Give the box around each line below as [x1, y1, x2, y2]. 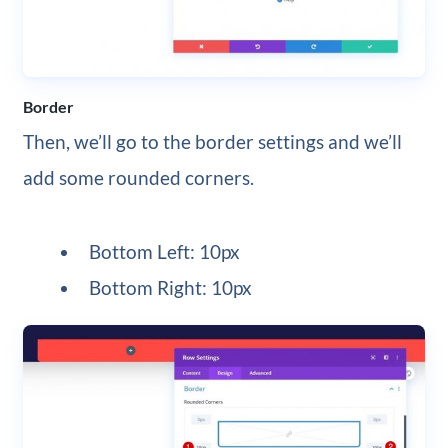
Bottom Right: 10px [89, 276, 253, 300]
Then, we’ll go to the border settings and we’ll [22, 130, 402, 154]
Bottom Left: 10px [89, 240, 241, 264]
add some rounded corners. [22, 166, 254, 190]
